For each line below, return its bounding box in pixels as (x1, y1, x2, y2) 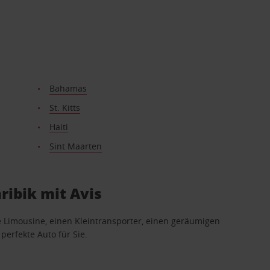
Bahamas (49, 83, 87, 94)
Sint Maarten (49, 140, 102, 152)
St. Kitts (49, 102, 80, 113)
